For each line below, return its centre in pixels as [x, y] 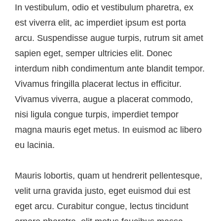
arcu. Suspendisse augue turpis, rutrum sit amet [109, 38]
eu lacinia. [35, 145]
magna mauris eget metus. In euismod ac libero [108, 129]
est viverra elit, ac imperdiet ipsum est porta [100, 22]
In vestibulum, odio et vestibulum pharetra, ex [104, 7]
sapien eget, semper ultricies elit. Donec [93, 53]
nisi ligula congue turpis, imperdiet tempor [97, 114]
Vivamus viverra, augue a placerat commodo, [104, 99]
